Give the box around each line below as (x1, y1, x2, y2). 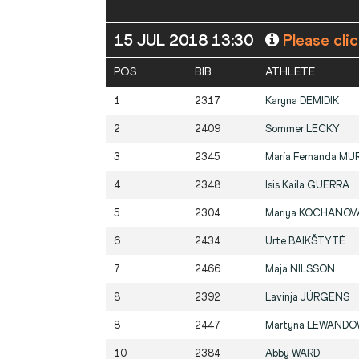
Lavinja (265, 291, 301, 304)
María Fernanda (265, 151, 339, 163)
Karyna (265, 95, 300, 107)
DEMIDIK (300, 95, 339, 107)
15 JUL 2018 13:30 (114, 30, 257, 50)
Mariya (265, 207, 299, 220)
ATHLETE (265, 65, 315, 79)
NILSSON (290, 263, 335, 276)
